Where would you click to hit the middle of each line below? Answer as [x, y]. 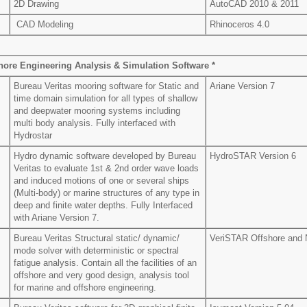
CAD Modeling [44, 24]
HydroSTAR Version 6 [253, 156]
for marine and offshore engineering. [85, 287]
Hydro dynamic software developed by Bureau [105, 156]
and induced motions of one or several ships [101, 181]
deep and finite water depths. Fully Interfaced [103, 205]
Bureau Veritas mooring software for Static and [106, 86]
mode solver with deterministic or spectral [96, 250]
